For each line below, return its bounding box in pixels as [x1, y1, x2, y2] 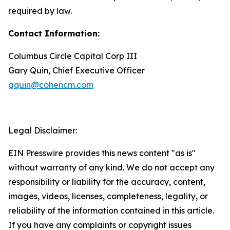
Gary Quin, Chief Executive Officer [8, 65, 145, 75]
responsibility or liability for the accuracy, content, [8, 177, 205, 187]
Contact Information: [8, 28, 100, 39]
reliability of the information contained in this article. [8, 205, 214, 216]
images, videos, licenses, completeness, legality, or [8, 191, 208, 201]
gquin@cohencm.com [8, 80, 93, 90]
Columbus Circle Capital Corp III [8, 51, 137, 61]
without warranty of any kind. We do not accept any [8, 162, 215, 172]
